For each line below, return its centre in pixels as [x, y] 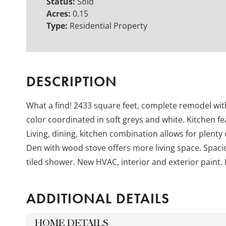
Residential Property [108, 25]
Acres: [60, 13]
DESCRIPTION [72, 81]
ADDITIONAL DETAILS [98, 199]
